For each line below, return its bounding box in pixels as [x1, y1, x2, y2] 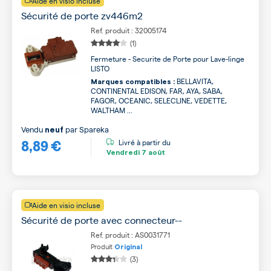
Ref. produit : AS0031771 [91, 230, 170, 240]
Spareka [79, 124, 109, 134]
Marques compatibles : [91, 78, 175, 85]
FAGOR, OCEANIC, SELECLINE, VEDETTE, [91, 96, 227, 105]
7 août [140, 148, 165, 156]
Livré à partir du [119, 137, 171, 147]
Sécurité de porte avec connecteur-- [21, 214, 182, 226]
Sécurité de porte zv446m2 [21, 9, 143, 22]
